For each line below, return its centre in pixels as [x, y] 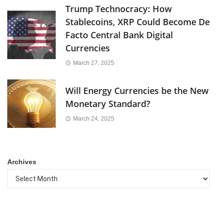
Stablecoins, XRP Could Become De [138, 22]
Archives [22, 162]
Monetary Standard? [108, 103]
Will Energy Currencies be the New [137, 90]
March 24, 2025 [93, 118]
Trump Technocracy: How [119, 8]
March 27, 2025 [93, 63]
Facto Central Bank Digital [119, 35]
